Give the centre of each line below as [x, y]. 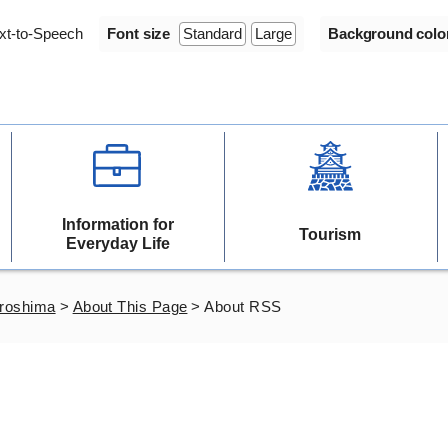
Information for [117, 224]
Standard [213, 33]
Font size [139, 33]
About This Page [130, 306]
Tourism [330, 234]
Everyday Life [117, 243]
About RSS [243, 306]
